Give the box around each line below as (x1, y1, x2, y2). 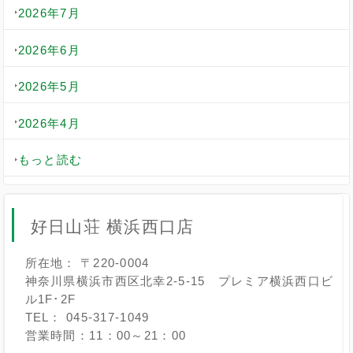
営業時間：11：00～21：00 (24, 329, 187, 343)
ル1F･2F (24, 292, 76, 307)
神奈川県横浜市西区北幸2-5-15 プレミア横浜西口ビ (24, 274, 334, 288)
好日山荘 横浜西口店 (30, 217, 195, 236)
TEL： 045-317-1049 (24, 310, 150, 325)
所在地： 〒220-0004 (24, 256, 150, 270)
